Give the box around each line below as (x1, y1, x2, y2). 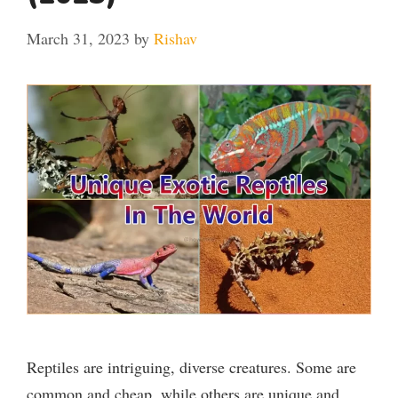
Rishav (154, 28, 197, 49)
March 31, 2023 (27, 28, 130, 49)
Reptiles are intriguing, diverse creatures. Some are (27, 355, 356, 378)
